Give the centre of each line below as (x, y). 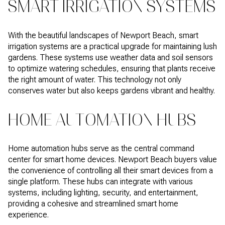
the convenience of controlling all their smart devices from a (110, 171)
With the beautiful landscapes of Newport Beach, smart (103, 35)
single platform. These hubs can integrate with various (100, 182)
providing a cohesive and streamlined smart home (93, 204)
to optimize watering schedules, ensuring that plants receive (112, 68)
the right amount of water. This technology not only (95, 79)
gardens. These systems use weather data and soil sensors (110, 57)
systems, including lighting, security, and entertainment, (103, 193)
